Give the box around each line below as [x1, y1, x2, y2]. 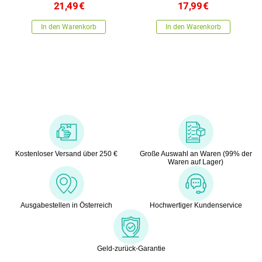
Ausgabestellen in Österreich [20, 201, 112, 209]
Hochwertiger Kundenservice [149, 201, 242, 209]
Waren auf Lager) [168, 157, 223, 166]
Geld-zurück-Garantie [96, 244, 166, 253]
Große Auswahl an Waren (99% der [139, 149, 252, 158]
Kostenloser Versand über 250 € [15, 149, 118, 158]
